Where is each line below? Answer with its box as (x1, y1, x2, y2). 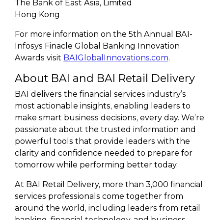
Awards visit (15, 53, 63, 62)
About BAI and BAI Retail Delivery (15, 72, 195, 84)
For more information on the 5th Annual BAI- (15, 29, 192, 39)
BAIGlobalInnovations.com (63, 53, 168, 62)
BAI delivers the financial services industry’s (15, 89, 186, 99)
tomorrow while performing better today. (15, 160, 178, 169)
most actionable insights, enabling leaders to (15, 101, 191, 110)
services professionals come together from (15, 192, 183, 201)
